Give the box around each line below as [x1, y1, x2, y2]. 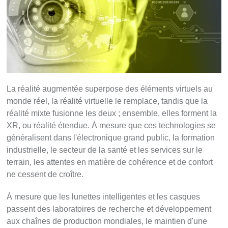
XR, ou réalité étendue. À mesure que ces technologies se [7, 121, 216, 130]
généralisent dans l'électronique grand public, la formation [7, 133, 215, 142]
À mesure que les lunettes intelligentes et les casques [7, 192, 201, 202]
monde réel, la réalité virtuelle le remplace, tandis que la [7, 97, 208, 106]
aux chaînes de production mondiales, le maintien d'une [7, 217, 208, 226]
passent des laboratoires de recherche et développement [7, 205, 212, 214]
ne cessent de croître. [7, 170, 84, 179]
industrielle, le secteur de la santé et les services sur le [7, 146, 203, 155]
